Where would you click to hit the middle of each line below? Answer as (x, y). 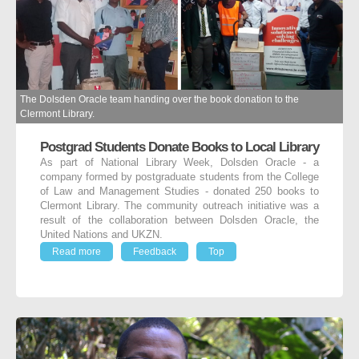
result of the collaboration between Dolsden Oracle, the (179, 221)
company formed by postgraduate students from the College (179, 177)
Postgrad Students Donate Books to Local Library (179, 147)
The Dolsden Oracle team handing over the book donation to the (159, 100)
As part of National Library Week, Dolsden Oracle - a (179, 163)
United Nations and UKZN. (101, 235)
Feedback (155, 252)
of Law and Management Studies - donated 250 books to (179, 192)
